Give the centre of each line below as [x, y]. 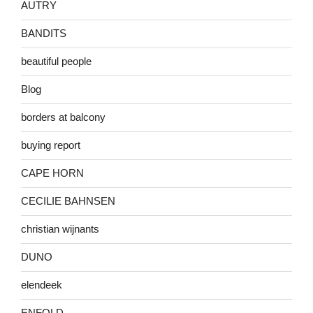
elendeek [42, 285]
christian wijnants [60, 229]
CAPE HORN [52, 173]
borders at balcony [63, 117]
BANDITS [44, 33]
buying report [51, 145]
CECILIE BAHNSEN [68, 201]
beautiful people [56, 61]
